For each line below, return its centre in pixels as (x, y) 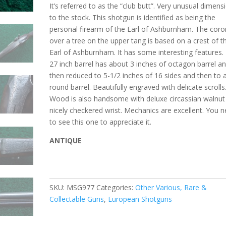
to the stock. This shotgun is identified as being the (133, 17)
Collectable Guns (77, 199)
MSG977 (81, 187)
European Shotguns (140, 199)
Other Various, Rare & (171, 187)
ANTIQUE (66, 140)
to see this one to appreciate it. (101, 122)
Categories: (116, 187)
